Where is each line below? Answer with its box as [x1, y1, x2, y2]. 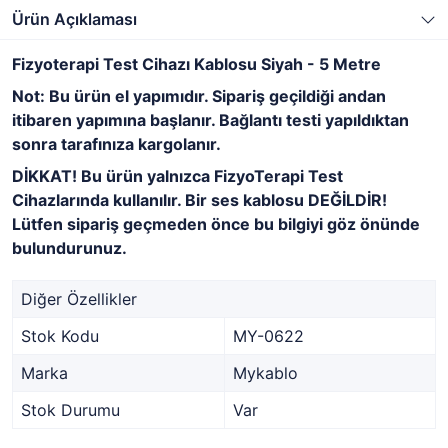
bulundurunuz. [12, 238, 127, 258]
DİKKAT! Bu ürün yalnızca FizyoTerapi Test [12, 166, 343, 186]
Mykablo [233, 363, 298, 383]
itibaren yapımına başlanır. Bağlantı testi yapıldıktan [12, 110, 409, 130]
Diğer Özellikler [21, 289, 137, 309]
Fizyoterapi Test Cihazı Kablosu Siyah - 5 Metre [12, 54, 381, 74]
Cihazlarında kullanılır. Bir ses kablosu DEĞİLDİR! [12, 190, 387, 210]
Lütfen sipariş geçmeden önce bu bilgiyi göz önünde [12, 214, 420, 234]
